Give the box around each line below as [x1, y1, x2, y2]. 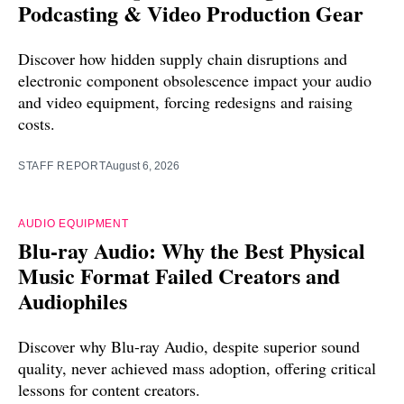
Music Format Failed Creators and [18, 259, 340, 291]
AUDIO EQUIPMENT [18, 216, 129, 230]
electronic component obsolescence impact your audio [18, 69, 372, 91]
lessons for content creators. [18, 378, 200, 400]
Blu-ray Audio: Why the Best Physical [18, 234, 365, 266]
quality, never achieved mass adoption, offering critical [18, 356, 376, 379]
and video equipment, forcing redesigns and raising [18, 90, 353, 113]
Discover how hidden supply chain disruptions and [18, 47, 347, 69]
